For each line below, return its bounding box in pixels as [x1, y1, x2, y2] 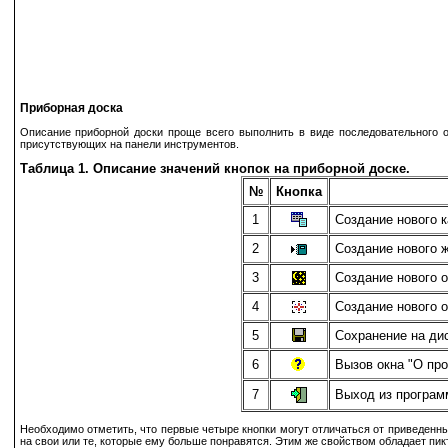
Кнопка [275, 183, 322, 199]
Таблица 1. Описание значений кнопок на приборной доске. [19, 160, 410, 176]
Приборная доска [19, 100, 123, 115]
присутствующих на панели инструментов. [19, 137, 239, 150]
